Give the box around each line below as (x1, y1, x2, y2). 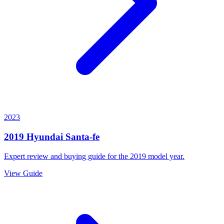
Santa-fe (65, 131, 99, 142)
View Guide (4, 168, 42, 177)
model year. (146, 151, 184, 160)
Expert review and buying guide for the (4, 151, 130, 160)
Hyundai (26, 131, 63, 142)
